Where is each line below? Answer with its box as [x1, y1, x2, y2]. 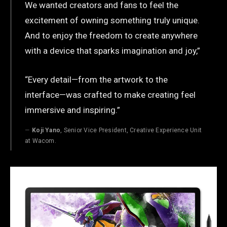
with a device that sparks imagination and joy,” [24, 46, 200, 56]
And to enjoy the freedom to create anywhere [24, 30, 198, 41]
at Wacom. [24, 137, 56, 144]
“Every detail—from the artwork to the [24, 74, 168, 85]
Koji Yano [32, 126, 61, 134]
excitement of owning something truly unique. [24, 15, 200, 26]
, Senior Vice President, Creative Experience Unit [60, 126, 202, 134]
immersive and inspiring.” [24, 104, 122, 115]
